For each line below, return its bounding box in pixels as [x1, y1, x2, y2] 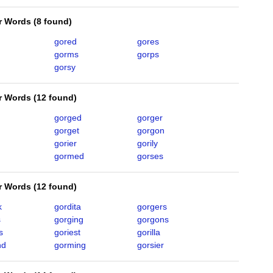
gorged [54, 113, 82, 122]
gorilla [136, 227, 160, 237]
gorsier [136, 240, 164, 250]
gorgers [136, 202, 167, 211]
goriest [54, 227, 80, 237]
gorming [54, 240, 86, 250]
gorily [136, 138, 158, 148]
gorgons [136, 214, 169, 224]
